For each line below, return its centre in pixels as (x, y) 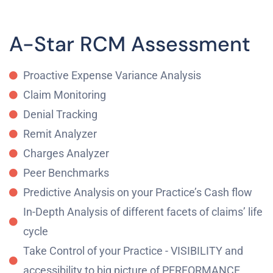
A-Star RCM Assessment (130, 44)
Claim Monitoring (64, 95)
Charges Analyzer (66, 154)
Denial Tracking (60, 115)
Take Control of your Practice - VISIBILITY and (133, 251)
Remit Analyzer (60, 134)
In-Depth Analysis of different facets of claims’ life (143, 212)
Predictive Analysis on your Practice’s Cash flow (137, 193)
